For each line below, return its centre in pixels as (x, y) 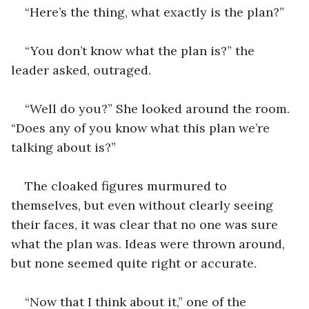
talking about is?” (63, 147)
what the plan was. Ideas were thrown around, (150, 243)
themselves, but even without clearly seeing (144, 205)
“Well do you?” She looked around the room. (159, 108)
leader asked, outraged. (81, 70)
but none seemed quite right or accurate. (136, 263)
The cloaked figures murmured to (128, 186)
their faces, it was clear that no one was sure (146, 224)
